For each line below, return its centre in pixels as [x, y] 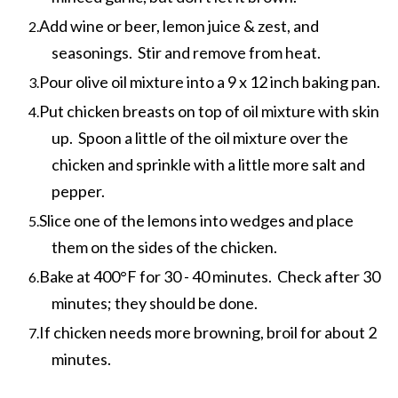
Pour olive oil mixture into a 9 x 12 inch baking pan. [210, 81]
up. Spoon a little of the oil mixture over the [200, 137]
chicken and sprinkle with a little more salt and [208, 164]
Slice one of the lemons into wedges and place [196, 220]
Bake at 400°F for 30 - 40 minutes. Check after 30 [210, 276]
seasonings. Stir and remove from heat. [186, 52]
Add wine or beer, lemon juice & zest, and [179, 25]
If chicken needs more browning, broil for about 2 [208, 332]
